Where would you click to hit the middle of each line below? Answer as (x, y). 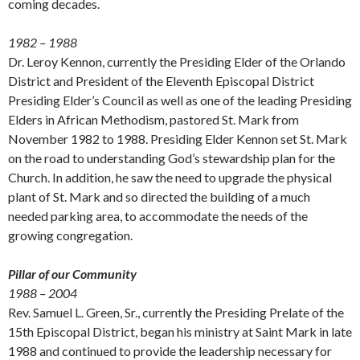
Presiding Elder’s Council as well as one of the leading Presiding (180, 100)
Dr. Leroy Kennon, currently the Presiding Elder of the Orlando (177, 61)
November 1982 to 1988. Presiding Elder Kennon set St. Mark (178, 138)
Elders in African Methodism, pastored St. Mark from (153, 119)
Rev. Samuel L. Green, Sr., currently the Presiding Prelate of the (176, 312)
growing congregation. (70, 235)
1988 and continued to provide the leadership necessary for (170, 350)
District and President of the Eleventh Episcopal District (161, 80)
